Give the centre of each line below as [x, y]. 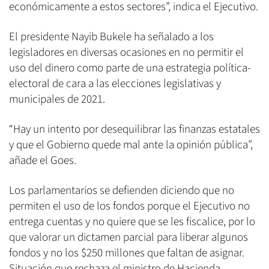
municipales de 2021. [57, 100]
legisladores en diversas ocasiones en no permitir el [126, 53]
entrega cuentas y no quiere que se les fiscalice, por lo [132, 222]
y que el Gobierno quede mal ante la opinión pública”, [131, 145]
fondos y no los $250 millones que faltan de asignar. [127, 253]
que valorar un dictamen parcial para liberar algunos [128, 238]
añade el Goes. [43, 161]
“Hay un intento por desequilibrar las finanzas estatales [134, 130]
